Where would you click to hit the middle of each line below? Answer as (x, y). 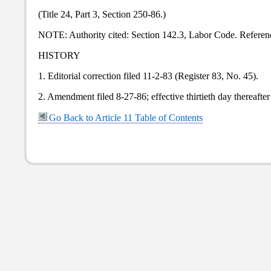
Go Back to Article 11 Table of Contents (126, 118)
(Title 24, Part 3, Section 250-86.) (102, 14)
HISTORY (59, 55)
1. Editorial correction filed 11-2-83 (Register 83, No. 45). (148, 76)
